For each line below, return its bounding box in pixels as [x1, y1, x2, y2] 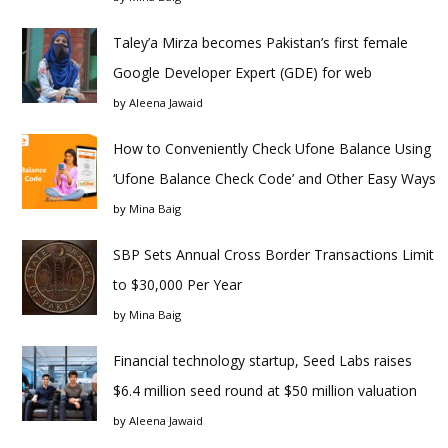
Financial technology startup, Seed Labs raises [113, 351, 412, 370]
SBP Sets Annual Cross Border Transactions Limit [113, 245, 434, 264]
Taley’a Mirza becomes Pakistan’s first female [113, 33, 408, 52]
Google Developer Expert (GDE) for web [113, 63, 372, 82]
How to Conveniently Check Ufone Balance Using [113, 139, 431, 158]
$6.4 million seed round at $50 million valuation [113, 381, 417, 400]
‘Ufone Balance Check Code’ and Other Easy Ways [113, 169, 436, 188]
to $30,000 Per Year [113, 275, 242, 294]
